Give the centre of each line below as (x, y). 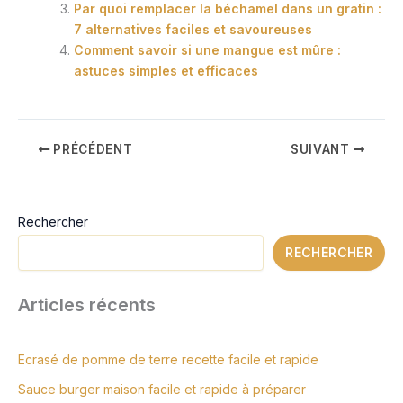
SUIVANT (322, 150)
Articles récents (87, 304)
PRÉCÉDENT (91, 150)
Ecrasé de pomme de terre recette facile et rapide (168, 359)
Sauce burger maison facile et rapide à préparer (162, 389)
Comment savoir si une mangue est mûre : (207, 50)
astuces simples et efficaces (166, 71)
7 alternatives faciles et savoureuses (193, 30)
